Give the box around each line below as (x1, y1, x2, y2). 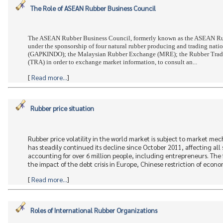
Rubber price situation (30, 104, 94, 112)
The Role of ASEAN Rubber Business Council (30, 4, 156, 12)
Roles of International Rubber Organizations (30, 206, 157, 215)
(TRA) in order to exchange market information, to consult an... (28, 58, 197, 66)
